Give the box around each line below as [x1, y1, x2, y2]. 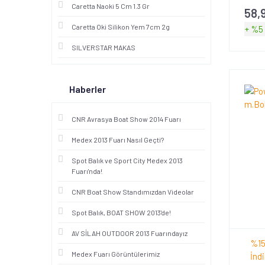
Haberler [69, 83, 106, 95]
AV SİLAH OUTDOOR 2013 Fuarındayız [72, 229, 188, 237]
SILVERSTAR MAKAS [72, 43, 135, 51]
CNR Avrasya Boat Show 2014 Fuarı [72, 115, 181, 123]
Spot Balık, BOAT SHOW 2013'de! [72, 208, 171, 216]
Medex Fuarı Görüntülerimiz [72, 250, 160, 258]
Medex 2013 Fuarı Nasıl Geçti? [72, 135, 164, 144]
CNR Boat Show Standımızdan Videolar [72, 188, 194, 196]
